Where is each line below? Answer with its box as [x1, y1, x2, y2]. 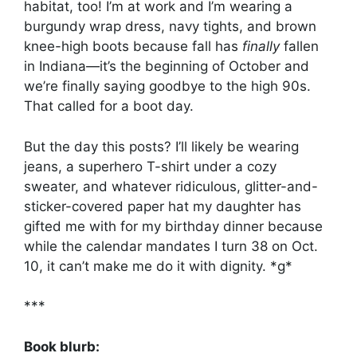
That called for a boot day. [24, 98, 194, 115]
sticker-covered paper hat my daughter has [24, 198, 301, 214]
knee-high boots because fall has [24, 38, 242, 55]
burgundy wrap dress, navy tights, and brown [24, 18, 316, 35]
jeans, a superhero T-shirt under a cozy [24, 158, 277, 175]
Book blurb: [24, 338, 100, 355]
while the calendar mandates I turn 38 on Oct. [24, 237, 318, 254]
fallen [284, 38, 319, 55]
